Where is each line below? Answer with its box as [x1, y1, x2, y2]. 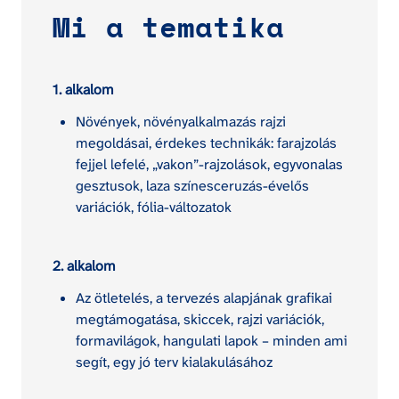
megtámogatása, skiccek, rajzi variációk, [76, 309, 324, 329]
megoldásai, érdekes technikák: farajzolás [76, 133, 337, 152]
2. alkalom [53, 256, 116, 275]
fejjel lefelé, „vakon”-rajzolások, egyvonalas [76, 154, 343, 174]
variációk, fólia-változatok [76, 197, 232, 216]
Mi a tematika [53, 4, 284, 48]
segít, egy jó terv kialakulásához [76, 352, 273, 371]
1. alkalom [53, 79, 114, 99]
